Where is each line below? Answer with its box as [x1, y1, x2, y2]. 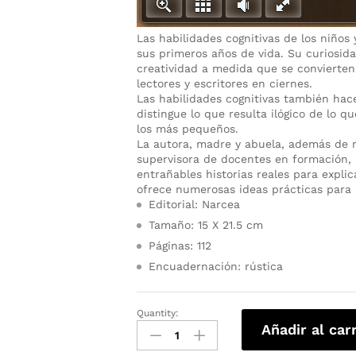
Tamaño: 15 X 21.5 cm [149, 218, 264, 231]
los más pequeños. [137, 122, 239, 135]
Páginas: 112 [149, 238, 212, 252]
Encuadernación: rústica [149, 259, 284, 273]
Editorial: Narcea [149, 197, 241, 211]
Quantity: [137, 307, 180, 319]
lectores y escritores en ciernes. [137, 76, 313, 90]
